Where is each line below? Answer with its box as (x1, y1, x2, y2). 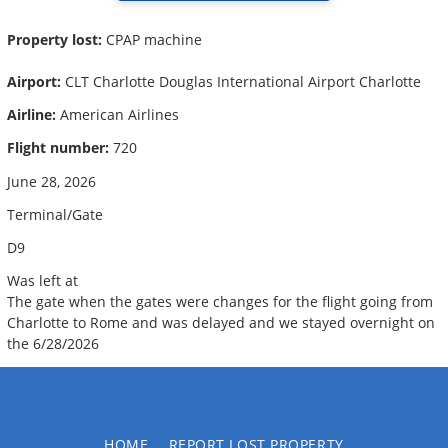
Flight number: (7, 138, 109, 158)
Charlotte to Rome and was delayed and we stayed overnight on (7, 313, 435, 333)
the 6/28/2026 (7, 334, 99, 354)
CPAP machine (102, 29, 202, 49)
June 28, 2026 (7, 171, 96, 191)
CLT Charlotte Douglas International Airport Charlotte (61, 71, 421, 91)
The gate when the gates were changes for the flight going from (7, 292, 433, 312)
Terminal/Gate (7, 204, 103, 224)
